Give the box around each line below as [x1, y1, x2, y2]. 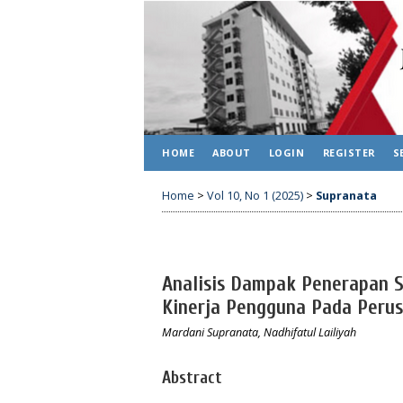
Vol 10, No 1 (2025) [207, 187, 303, 203]
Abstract [162, 367, 222, 388]
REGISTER [322, 146, 375, 159]
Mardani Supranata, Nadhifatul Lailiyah [162, 324, 356, 340]
